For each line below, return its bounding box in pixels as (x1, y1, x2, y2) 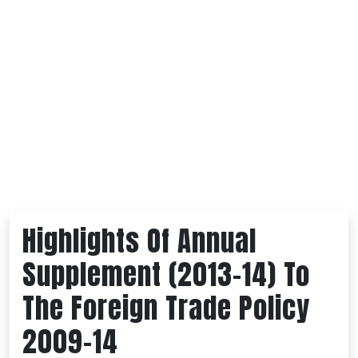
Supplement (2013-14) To (22, 253, 310, 296)
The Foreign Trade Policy (22, 287, 310, 330)
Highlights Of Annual (22, 220, 257, 263)
